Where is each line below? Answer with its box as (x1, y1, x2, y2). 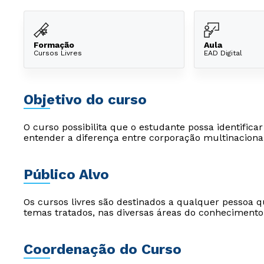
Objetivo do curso (24, 91, 147, 108)
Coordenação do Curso (24, 241, 181, 258)
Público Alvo (24, 166, 109, 183)
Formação (34, 39, 74, 49)
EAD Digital (204, 48, 242, 57)
